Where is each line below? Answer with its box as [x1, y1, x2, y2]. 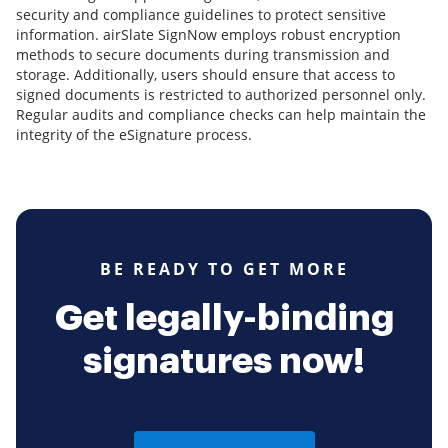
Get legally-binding [54, 300, 394, 337]
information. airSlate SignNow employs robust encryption [16, 25, 401, 45]
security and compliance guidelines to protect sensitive [16, 5, 386, 25]
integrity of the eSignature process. [16, 125, 252, 145]
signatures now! [83, 343, 365, 380]
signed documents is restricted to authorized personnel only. [16, 85, 426, 105]
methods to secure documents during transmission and [16, 45, 390, 65]
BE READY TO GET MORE [99, 258, 349, 281]
